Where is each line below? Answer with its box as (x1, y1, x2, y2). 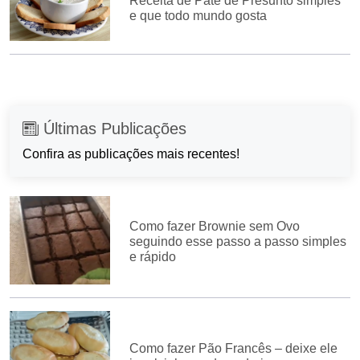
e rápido (129, 249, 177, 264)
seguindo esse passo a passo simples (129, 234, 347, 248)
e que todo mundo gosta (129, 9, 268, 23)
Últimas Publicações (39, 120, 186, 138)
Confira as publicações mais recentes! (22, 147, 239, 162)
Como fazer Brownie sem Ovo (129, 219, 301, 233)
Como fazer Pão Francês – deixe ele (129, 342, 338, 356)
